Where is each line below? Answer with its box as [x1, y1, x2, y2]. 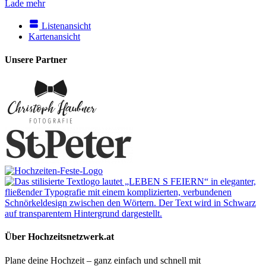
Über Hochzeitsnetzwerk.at [5, 232, 114, 242]
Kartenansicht [28, 31, 80, 42]
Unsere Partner [5, 54, 67, 65]
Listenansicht [42, 20, 91, 31]
